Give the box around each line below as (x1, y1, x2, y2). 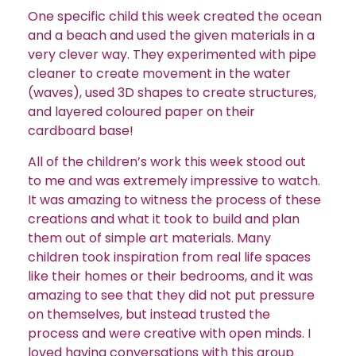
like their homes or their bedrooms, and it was (28, 266, 313, 285)
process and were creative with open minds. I (28, 323, 311, 342)
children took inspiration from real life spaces (28, 247, 311, 266)
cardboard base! (28, 122, 133, 141)
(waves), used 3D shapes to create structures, (28, 83, 316, 103)
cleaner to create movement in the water (28, 64, 291, 83)
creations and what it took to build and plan (28, 209, 300, 228)
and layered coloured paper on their (28, 103, 255, 122)
